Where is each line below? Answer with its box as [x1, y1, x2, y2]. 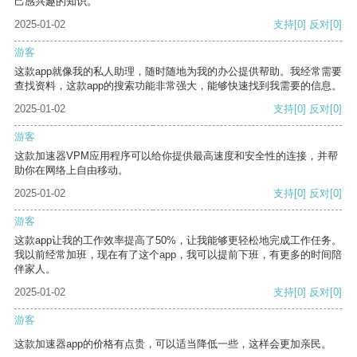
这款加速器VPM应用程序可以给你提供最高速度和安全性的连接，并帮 [14, 150, 338, 163]
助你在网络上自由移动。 [14, 164, 128, 177]
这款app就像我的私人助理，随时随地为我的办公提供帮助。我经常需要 [14, 65, 342, 78]
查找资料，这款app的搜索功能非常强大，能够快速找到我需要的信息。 [14, 80, 342, 92]
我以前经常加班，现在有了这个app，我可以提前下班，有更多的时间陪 [14, 249, 342, 261]
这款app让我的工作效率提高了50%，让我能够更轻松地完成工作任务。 [14, 234, 342, 247]
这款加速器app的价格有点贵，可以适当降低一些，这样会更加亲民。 [14, 338, 331, 351]
